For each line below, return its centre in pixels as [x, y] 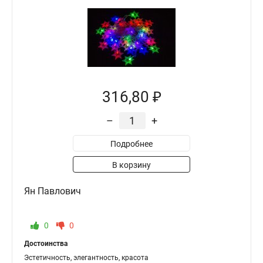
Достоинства [46, 244]
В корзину [131, 165]
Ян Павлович [53, 191]
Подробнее [131, 144]
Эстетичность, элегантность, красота [86, 258]
